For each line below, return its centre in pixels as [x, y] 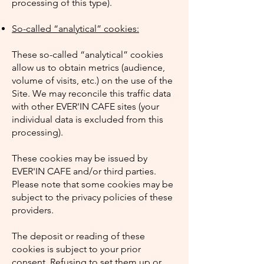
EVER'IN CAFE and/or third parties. [84, 171]
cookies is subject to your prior [76, 249]
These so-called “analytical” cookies [88, 55]
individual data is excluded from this [88, 119]
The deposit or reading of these [78, 236]
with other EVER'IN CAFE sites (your [85, 106]
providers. [33, 210]
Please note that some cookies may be [93, 184]
